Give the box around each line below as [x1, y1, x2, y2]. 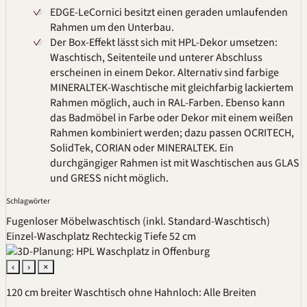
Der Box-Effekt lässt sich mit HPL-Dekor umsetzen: [50, 35, 278, 51]
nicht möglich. [101, 171, 169, 186]
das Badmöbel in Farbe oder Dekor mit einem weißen [50, 110, 293, 126]
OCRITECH [244, 125, 291, 141]
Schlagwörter [6, 195, 50, 208]
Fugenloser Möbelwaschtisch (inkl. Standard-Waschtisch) [6, 213, 270, 229]
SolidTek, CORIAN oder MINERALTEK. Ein [50, 140, 234, 156]
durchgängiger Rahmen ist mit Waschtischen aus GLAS [50, 156, 299, 171]
